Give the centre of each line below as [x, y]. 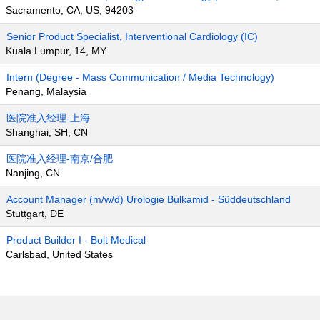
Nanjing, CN [33, 173]
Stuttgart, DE [35, 214]
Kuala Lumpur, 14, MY [56, 51]
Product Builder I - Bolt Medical [76, 240]
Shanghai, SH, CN [47, 132]
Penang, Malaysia [46, 91]
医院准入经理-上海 [48, 118]
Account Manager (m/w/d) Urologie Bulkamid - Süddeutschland [149, 199]
